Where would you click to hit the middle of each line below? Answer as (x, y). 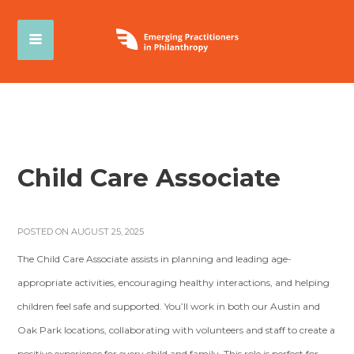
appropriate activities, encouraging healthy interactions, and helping (174, 282)
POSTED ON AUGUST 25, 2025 (81, 232)
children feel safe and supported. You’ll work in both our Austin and (169, 306)
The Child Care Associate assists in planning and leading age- (155, 259)
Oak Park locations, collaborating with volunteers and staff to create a (177, 330)
